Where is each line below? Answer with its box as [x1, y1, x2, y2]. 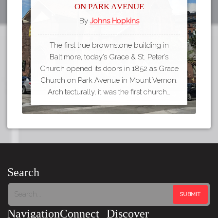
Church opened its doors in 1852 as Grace [39, 64, 179, 73]
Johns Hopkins [90, 17, 139, 26]
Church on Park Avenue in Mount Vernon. [40, 76, 178, 85]
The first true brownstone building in [49, 41, 169, 50]
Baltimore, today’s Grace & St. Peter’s [50, 53, 168, 62]
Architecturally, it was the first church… [48, 88, 170, 97]
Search [7, 166, 39, 179]
